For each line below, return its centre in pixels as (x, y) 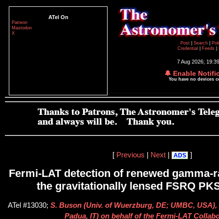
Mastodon (22, 28)
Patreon (20, 22)
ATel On (58, 17)
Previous (130, 155)
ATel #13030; (29, 206)
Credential (188, 48)
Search (201, 43)
